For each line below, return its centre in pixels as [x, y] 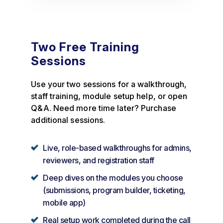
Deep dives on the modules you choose [113, 177]
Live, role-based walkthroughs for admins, [117, 148]
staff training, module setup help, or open [109, 96]
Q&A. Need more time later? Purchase [104, 108]
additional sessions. [68, 120]
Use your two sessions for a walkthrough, [109, 84]
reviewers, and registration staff [99, 160]
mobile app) [64, 202]
